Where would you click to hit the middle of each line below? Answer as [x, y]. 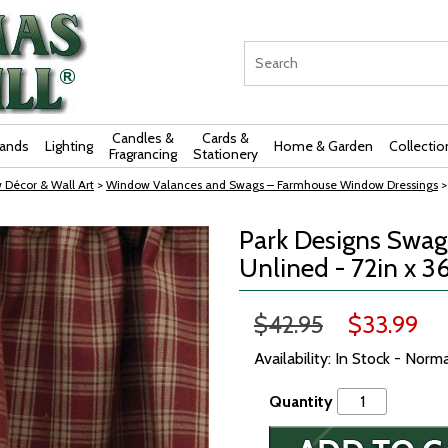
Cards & [225, 138]
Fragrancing [143, 154]
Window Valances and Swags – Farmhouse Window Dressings [272, 184]
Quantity [301, 401]
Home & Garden [323, 146]
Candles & [143, 138]
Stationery [225, 154]
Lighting [69, 146]
